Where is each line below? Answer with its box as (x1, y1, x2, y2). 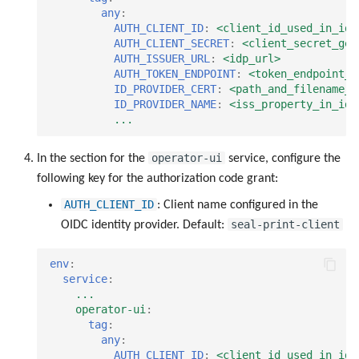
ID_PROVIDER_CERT (114, 83, 216, 96)
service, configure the (225, 151, 341, 165)
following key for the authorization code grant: (37, 171, 278, 185)
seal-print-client (231, 217, 340, 231)
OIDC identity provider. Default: (61, 218, 228, 232)
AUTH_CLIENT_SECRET (114, 37, 229, 50)
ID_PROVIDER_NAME (114, 98, 216, 111)
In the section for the (37, 151, 148, 165)
